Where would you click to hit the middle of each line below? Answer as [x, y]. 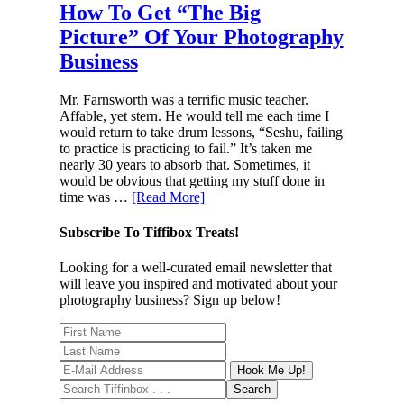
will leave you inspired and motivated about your [198, 284]
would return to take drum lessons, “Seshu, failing [201, 132]
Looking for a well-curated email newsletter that [195, 268]
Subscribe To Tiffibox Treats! [149, 232]
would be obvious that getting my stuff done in [192, 180]
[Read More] [168, 197]
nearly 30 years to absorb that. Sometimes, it [184, 164]
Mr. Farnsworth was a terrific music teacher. [184, 99]
